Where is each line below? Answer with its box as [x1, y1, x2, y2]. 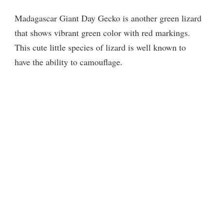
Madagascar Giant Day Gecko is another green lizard [15, 12, 201, 24]
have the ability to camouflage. [15, 55, 123, 68]
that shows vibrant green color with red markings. [15, 26, 190, 38]
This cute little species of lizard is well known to [15, 41, 186, 53]
